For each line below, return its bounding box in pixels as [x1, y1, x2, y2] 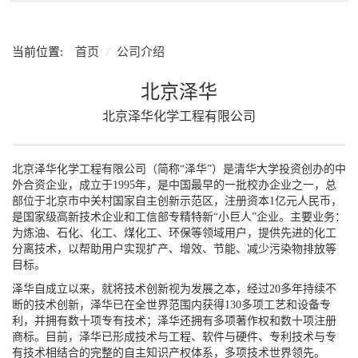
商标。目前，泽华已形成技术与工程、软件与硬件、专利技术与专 [12, 331, 336, 343]
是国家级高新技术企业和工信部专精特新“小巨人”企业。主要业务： [12, 211, 346, 223]
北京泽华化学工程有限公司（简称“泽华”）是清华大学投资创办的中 [12, 163, 346, 175]
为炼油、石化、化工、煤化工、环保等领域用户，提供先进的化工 [12, 227, 336, 239]
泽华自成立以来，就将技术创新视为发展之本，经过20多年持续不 [12, 283, 336, 295]
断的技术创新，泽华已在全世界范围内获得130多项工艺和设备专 [12, 299, 331, 311]
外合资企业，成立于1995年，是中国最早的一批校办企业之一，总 [12, 179, 336, 191]
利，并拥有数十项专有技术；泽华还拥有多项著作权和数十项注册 [12, 315, 336, 327]
